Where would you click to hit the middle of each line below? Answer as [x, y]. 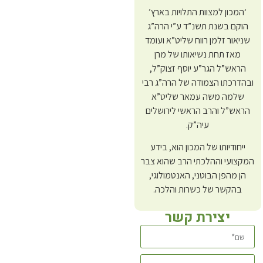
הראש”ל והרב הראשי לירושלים [198, 110]
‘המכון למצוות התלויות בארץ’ [198, 12]
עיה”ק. [198, 124]
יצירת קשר [198, 218]
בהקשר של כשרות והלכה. [198, 189]
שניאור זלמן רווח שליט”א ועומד [198, 40]
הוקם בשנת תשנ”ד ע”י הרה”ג [198, 26]
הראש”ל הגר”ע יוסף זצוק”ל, [198, 68]
